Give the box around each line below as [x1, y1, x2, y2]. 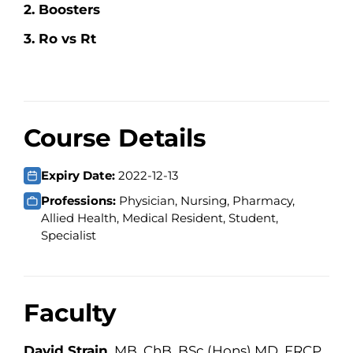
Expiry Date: [41, 168, 118, 184]
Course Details [24, 123, 206, 154]
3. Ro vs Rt [24, 30, 96, 46]
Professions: [41, 193, 119, 209]
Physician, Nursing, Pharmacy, [119, 193, 295, 209]
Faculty [24, 298, 117, 329]
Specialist [41, 228, 96, 243]
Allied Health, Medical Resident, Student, [41, 210, 278, 226]
